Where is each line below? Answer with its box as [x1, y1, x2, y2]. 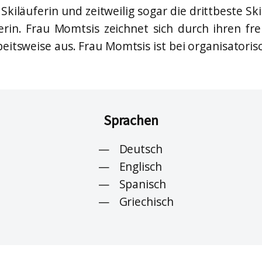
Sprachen [104, 111, 158, 132]
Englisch [119, 158, 162, 174]
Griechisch [119, 193, 174, 209]
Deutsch [119, 140, 163, 157]
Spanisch [119, 175, 166, 192]
